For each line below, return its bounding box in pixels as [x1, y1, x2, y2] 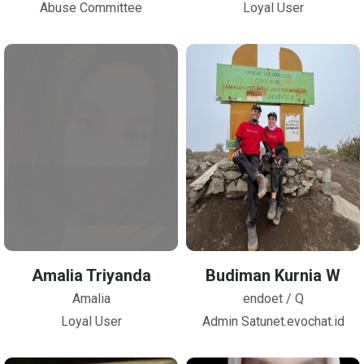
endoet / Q [242, 291, 304, 306]
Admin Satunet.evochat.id [201, 314, 344, 329]
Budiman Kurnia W [206, 266, 340, 285]
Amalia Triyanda [31, 266, 151, 285]
